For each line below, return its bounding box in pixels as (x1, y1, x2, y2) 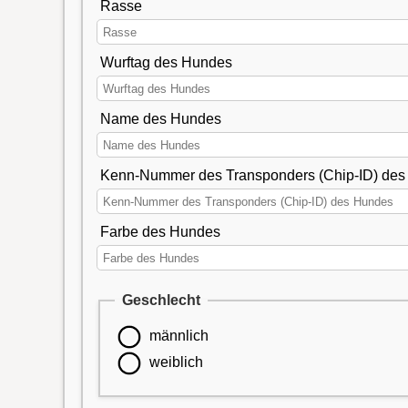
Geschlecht (121, 291, 200, 308)
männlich (149, 327, 209, 343)
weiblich (149, 354, 204, 371)
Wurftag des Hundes (99, 55, 232, 71)
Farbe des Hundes (99, 224, 220, 240)
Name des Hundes (99, 111, 221, 127)
